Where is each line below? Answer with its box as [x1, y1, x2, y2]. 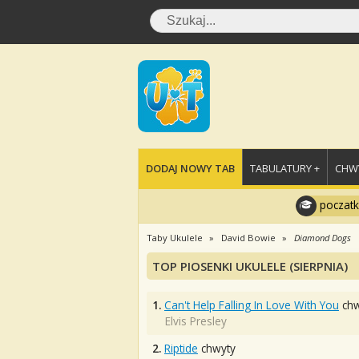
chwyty [198, 341, 236, 356]
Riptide [164, 341, 198, 356]
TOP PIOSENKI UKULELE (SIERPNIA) [152, 258, 348, 274]
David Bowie [221, 232, 276, 244]
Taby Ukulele [147, 232, 203, 244]
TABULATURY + [250, 161, 320, 175]
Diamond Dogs [294, 232, 351, 244]
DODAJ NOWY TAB [146, 161, 235, 175]
